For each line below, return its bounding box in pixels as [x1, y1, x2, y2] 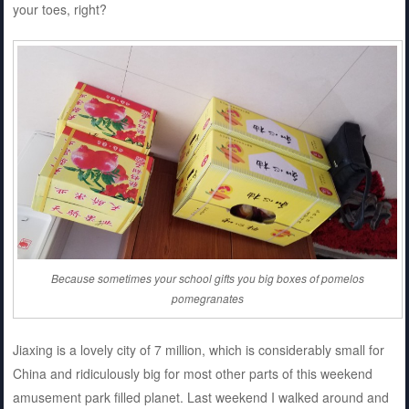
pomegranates [171, 289, 244, 306]
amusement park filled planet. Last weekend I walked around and [12, 387, 389, 406]
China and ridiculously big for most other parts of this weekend [12, 363, 372, 383]
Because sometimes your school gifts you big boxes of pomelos [50, 269, 364, 286]
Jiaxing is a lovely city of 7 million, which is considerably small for [12, 340, 384, 359]
